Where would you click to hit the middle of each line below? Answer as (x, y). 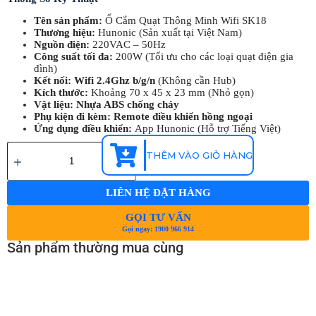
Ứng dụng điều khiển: (84, 129)
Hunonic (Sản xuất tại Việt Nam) (170, 33)
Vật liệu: (55, 105)
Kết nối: (54, 81)
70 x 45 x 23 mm (167, 93)
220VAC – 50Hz (129, 45)
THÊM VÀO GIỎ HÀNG (199, 156)
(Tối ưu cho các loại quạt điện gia (218, 57)
